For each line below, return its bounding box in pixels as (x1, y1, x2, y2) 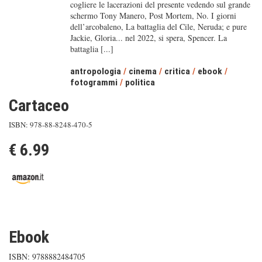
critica (164, 66, 190, 77)
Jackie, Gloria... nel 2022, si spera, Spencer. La (70, 32, 227, 43)
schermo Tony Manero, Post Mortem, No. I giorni (70, 10, 236, 21)
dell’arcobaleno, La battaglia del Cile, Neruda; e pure (70, 21, 247, 32)
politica (125, 77, 155, 88)
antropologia (70, 66, 121, 77)
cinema (128, 66, 157, 77)
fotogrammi (70, 77, 118, 88)
